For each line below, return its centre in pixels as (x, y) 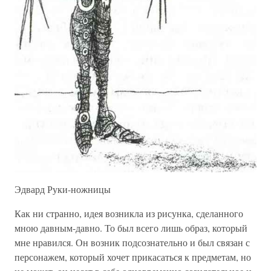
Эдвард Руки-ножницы (63, 189)
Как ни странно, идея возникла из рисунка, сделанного (129, 213)
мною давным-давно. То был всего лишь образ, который (131, 227)
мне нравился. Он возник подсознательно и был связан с (132, 242)
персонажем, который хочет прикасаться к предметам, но (133, 256)
